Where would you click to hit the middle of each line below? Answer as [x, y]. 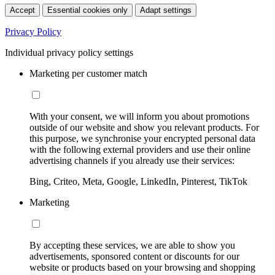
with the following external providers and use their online [140, 149]
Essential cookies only [87, 10]
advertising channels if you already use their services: [132, 160]
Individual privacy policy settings [69, 52]
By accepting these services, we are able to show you [132, 245]
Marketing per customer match [88, 73]
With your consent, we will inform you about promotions [139, 116]
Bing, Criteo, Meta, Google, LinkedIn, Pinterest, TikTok [138, 181]
